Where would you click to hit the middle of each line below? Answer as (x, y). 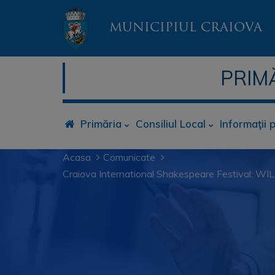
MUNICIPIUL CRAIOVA (186, 28)
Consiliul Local (171, 124)
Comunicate (129, 157)
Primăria (101, 124)
